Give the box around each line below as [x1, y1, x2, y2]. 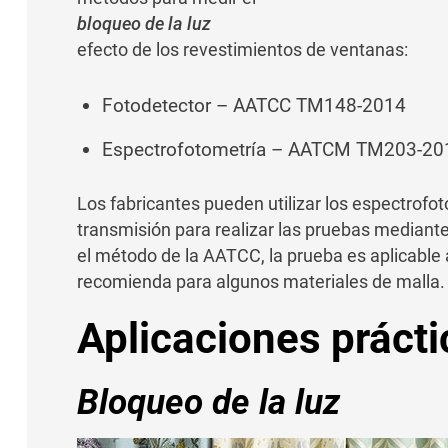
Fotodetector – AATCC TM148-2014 [101, 94, 406, 118]
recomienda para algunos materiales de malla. [76, 271, 445, 293]
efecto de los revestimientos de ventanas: [76, 39, 408, 61]
